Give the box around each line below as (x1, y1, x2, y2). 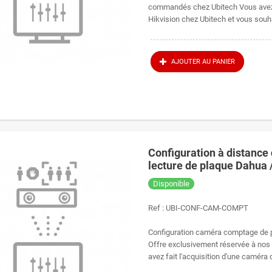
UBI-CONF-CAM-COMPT (166, 203, 249, 212)
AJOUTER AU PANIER (171, 58, 235, 66)
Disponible (153, 179, 190, 188)
